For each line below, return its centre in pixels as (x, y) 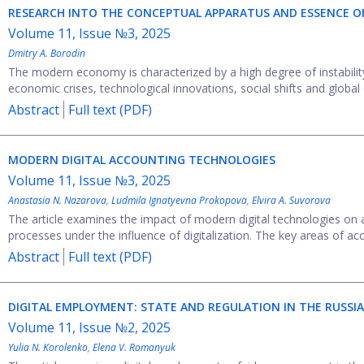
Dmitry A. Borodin (47, 53)
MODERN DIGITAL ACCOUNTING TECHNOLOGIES (142, 160)
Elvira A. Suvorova (291, 200)
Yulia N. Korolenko (48, 347)
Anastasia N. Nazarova (57, 200)
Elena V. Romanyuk (134, 347)
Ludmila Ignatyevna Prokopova (179, 200)
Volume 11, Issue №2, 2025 (89, 327)
